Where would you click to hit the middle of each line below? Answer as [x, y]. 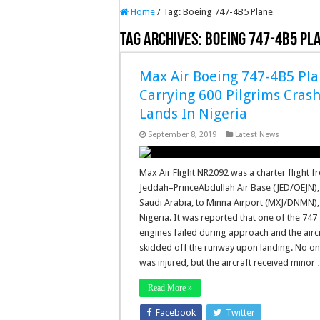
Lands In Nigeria [194, 114]
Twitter [241, 312]
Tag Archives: [162, 40]
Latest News [257, 135]
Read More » [170, 288]
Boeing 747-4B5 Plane [228, 12]
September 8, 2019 [182, 135]
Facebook [176, 312]
